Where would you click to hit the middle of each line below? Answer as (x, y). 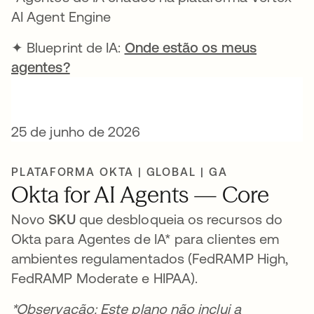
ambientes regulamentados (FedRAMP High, (150, 258)
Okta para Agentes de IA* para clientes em (145, 239)
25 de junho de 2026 (76, 131)
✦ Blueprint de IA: (68, 47)
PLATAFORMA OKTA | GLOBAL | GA (120, 172)
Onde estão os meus (190, 47)
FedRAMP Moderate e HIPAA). (105, 278)
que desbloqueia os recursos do (181, 219)
